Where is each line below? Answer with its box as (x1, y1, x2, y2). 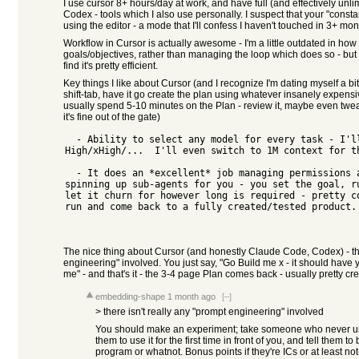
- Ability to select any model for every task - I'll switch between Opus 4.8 (65, 134, 76, 145)
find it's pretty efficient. (63, 60, 158, 71)
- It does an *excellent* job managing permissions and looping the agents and (65, 167, 76, 179)
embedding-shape (95, 292, 165, 301)
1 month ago (167, 292, 216, 301)
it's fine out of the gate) (63, 111, 160, 123)
